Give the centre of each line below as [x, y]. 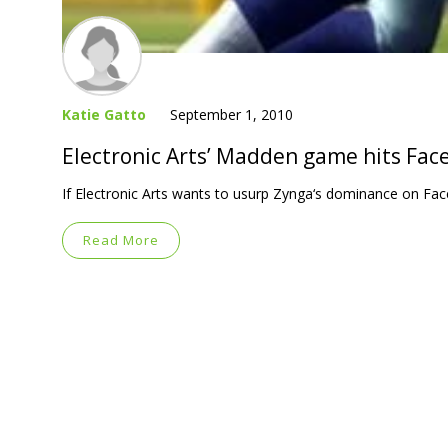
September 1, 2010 [231, 114]
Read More [121, 239]
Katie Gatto [104, 114]
